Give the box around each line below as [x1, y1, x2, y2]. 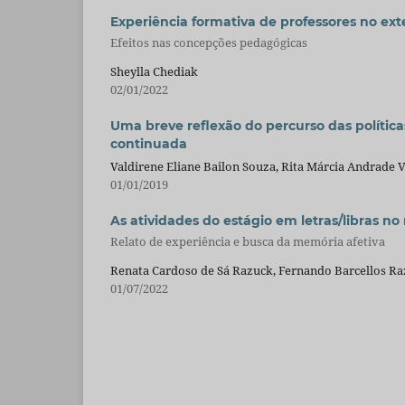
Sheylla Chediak [110, 62, 198, 80]
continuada [110, 135, 187, 152]
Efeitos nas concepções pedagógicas [110, 34, 307, 52]
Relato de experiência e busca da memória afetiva [110, 233, 385, 250]
